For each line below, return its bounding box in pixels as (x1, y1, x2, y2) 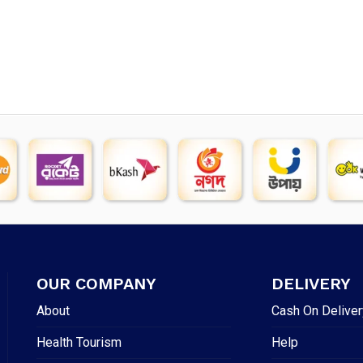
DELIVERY (271, 273, 352, 293)
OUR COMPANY (36, 273, 156, 293)
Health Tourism (36, 334, 122, 350)
